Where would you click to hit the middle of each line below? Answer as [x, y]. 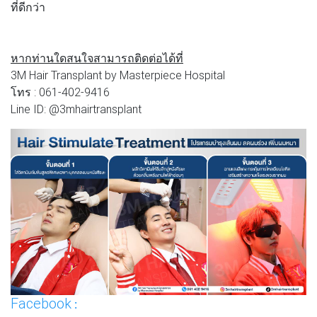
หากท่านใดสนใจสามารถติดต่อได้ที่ [97, 58]
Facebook [41, 303]
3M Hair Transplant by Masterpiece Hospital [118, 75]
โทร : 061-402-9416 [60, 92]
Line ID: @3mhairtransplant [76, 109]
